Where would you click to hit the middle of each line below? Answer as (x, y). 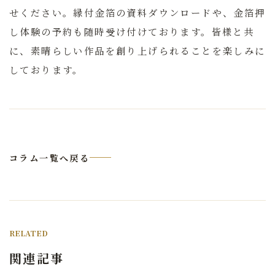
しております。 (46, 70)
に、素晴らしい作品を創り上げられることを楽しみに (137, 51)
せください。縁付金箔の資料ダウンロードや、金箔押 (137, 13)
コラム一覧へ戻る (50, 157)
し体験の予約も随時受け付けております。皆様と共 (132, 32)
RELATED (29, 233)
